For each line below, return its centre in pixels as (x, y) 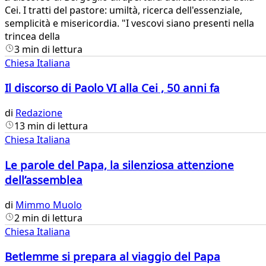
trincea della (32, 36)
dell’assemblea (44, 179)
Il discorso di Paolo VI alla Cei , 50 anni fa (112, 88)
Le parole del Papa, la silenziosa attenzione (119, 164)
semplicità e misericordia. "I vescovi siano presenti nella (129, 23)
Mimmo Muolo (49, 205)
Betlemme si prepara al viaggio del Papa (113, 256)
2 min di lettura (48, 218)
